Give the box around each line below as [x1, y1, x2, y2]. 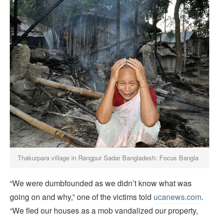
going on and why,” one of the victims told [10, 191, 153, 202]
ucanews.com [153, 191, 201, 202]
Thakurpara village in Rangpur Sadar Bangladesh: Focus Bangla [18, 153, 199, 162]
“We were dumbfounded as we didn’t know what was [10, 177, 192, 189]
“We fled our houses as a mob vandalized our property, [10, 204, 198, 216]
